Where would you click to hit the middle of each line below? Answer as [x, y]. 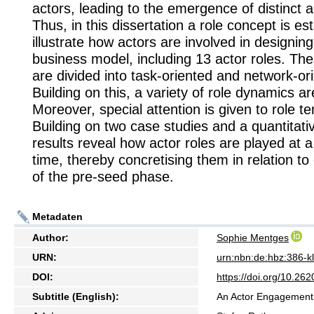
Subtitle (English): [76, 296]
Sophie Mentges [253, 237]
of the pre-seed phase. [103, 177]
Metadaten [57, 216]
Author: [50, 237]
